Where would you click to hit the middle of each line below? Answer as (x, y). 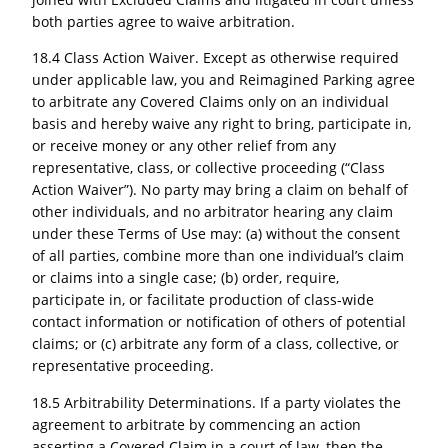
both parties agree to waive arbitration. (164, 21)
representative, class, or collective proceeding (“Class (209, 168)
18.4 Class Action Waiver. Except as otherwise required (216, 58)
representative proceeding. (123, 366)
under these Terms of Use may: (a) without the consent (216, 234)
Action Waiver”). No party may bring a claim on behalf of (220, 190)
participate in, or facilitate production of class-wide (203, 300)
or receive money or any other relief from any (184, 146)
